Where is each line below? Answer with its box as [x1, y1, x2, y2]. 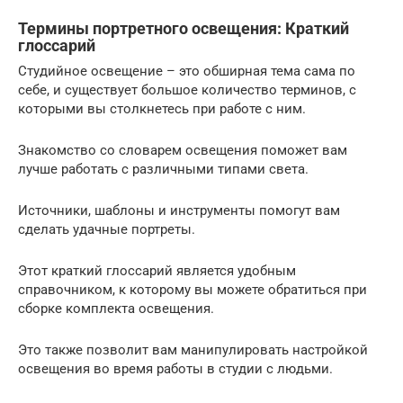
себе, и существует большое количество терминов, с [18, 82, 356, 98]
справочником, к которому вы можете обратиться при [18, 282, 367, 298]
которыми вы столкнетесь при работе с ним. [18, 101, 306, 117]
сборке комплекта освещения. [18, 300, 214, 317]
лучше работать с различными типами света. [18, 161, 309, 177]
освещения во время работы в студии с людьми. [18, 361, 333, 377]
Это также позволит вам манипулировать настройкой [18, 342, 368, 358]
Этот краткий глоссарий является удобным [18, 263, 296, 279]
